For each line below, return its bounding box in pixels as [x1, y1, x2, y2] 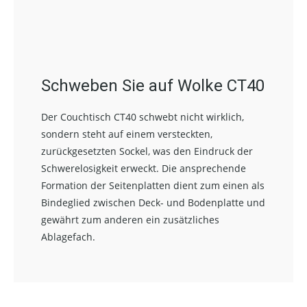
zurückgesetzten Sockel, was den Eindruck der [41, 145, 253, 158]
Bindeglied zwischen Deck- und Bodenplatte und [41, 196, 265, 209]
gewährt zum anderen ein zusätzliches [41, 213, 219, 226]
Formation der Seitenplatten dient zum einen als [41, 179, 265, 192]
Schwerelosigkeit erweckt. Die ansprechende [41, 162, 246, 175]
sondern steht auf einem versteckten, [41, 127, 212, 140]
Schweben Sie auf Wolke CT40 [41, 76, 265, 95]
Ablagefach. [41, 230, 95, 243]
